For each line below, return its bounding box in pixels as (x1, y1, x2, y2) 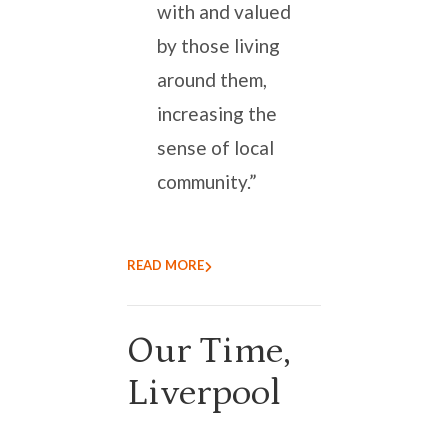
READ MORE (127, 257, 204, 274)
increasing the (157, 102, 277, 126)
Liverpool (127, 372, 281, 415)
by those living (157, 34, 280, 58)
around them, (157, 68, 267, 92)
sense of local (157, 136, 274, 160)
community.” (157, 170, 261, 194)
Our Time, (127, 330, 291, 373)
